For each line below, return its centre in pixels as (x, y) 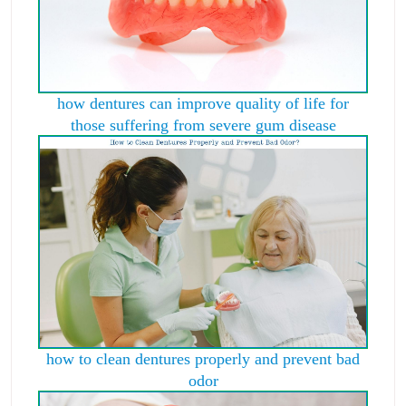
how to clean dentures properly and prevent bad (203, 358)
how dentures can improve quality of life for (203, 104)
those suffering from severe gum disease (203, 126)
